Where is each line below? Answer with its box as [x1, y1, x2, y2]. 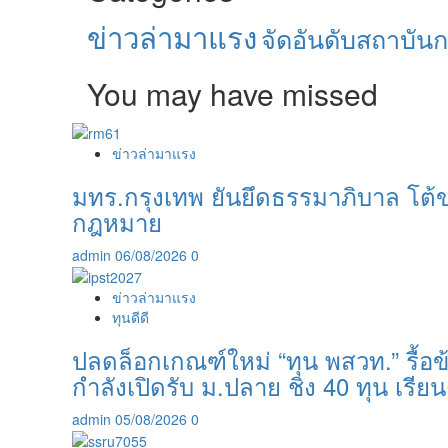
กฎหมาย [72, 203, 162, 239]
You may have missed [87, 72, 378, 116]
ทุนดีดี [112, 306, 149, 327]
